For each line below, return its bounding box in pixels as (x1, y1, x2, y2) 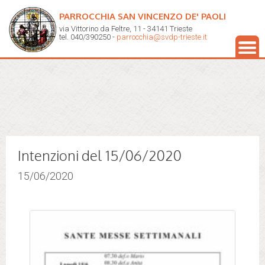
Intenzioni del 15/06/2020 (18, 146, 182, 164)
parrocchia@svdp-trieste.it (117, 33, 207, 41)
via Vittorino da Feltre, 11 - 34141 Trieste (59, 24, 192, 33)
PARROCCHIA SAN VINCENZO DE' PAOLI (59, 11, 226, 22)
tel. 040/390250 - (59, 33, 117, 41)
